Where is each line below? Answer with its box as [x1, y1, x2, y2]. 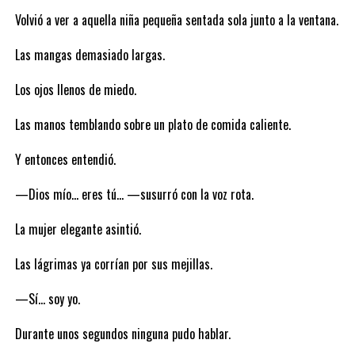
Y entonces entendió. [14, 150, 116, 169]
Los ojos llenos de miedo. [14, 80, 136, 99]
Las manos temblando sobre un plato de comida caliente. [14, 115, 291, 134]
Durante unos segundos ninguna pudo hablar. [14, 324, 231, 343]
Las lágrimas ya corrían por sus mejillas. [14, 254, 212, 273]
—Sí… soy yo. [14, 289, 80, 308]
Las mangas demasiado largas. [14, 45, 165, 64]
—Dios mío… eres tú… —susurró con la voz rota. [14, 185, 254, 204]
